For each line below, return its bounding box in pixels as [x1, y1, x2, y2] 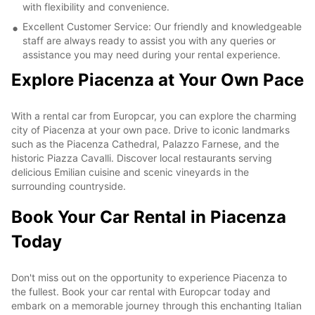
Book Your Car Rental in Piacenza [11, 206, 286, 227]
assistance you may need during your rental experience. [22, 48, 281, 60]
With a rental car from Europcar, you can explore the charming [11, 109, 297, 122]
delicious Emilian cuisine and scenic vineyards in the [11, 165, 249, 178]
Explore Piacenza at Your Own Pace [11, 69, 304, 90]
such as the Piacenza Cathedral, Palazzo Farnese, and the [11, 137, 279, 150]
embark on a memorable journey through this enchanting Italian [11, 299, 302, 311]
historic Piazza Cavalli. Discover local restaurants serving [11, 151, 272, 164]
